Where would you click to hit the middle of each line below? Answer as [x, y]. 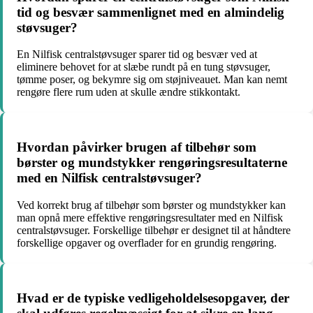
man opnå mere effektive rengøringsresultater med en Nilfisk [150, 217]
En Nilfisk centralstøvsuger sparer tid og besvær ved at [137, 54]
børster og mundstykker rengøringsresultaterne [152, 163]
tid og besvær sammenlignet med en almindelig [151, 12]
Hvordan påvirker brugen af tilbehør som [137, 147]
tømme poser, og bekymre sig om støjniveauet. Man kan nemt [152, 80]
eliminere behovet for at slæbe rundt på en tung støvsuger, [144, 67]
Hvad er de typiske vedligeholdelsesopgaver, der [153, 298]
